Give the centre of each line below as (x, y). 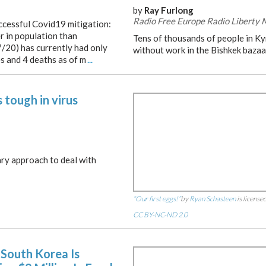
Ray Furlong (169, 10)
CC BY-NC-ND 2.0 (160, 215)
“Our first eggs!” (157, 199)
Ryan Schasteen (213, 199)
